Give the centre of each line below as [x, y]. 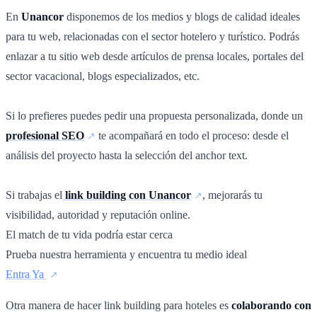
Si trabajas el [34, 195]
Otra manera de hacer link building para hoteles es [119, 306]
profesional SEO [45, 136]
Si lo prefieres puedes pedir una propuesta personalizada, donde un [154, 116]
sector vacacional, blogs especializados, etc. [103, 76]
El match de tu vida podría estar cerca [89, 235]
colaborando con [271, 306]
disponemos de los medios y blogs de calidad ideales [182, 17]
